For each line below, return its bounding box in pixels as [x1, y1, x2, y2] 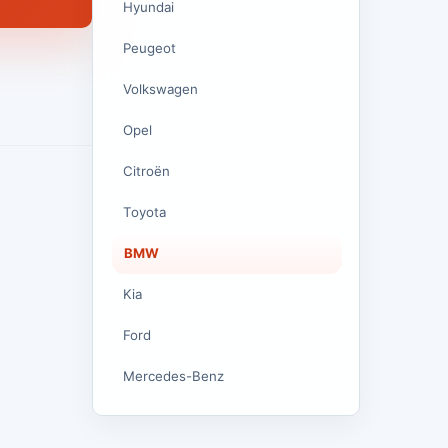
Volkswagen [123, 81, 198, 97]
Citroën [123, 163, 170, 179]
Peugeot [123, 40, 176, 56]
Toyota [123, 204, 166, 220]
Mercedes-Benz [123, 368, 224, 384]
